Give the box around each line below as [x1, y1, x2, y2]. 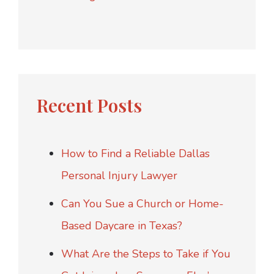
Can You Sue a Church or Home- [61, 196, 224, 212]
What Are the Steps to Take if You [61, 246, 231, 262]
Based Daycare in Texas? [61, 218, 182, 234]
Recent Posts [37, 93, 142, 118]
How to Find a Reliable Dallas [61, 146, 210, 161]
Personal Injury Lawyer [61, 168, 177, 183]
